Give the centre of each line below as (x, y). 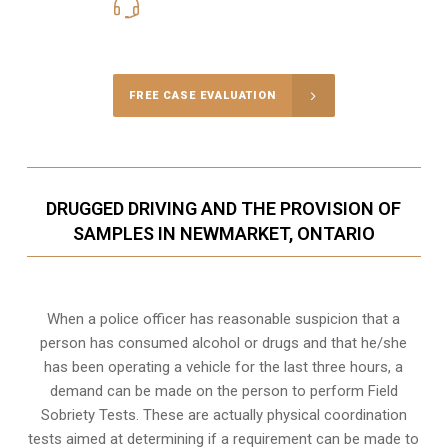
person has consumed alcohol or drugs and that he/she (224, 343)
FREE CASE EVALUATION (202, 96)
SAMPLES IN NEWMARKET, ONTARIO (223, 234)
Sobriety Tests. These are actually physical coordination (223, 415)
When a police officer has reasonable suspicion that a (224, 319)
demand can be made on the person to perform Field (223, 391)
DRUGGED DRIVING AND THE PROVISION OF (224, 209)
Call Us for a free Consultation (223, 32)
